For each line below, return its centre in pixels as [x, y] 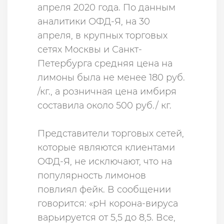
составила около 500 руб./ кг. [104, 105]
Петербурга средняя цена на [105, 63]
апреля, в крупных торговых [102, 35]
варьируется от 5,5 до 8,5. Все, [106, 217]
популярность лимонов [92, 175]
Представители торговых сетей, [111, 133]
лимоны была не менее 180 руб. [111, 77]
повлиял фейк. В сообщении [104, 189]
